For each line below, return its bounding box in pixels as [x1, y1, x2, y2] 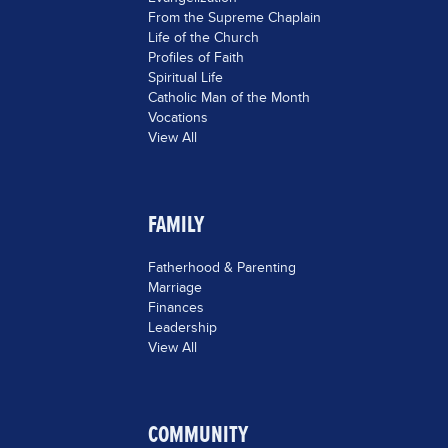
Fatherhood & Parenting [147, 257, 296, 277]
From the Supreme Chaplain [147, 7, 321, 27]
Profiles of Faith [147, 47, 244, 67]
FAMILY [147, 207, 204, 241]
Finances [147, 297, 204, 317]
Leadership [147, 317, 217, 337]
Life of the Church [147, 27, 259, 47]
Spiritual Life [147, 67, 223, 87]
